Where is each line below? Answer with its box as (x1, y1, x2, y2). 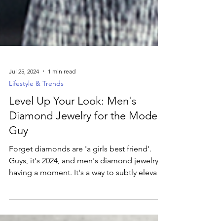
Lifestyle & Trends (9, 126, 64, 135)
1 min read (48, 114, 75, 122)
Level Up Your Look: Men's (9, 142, 136, 155)
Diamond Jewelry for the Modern (9, 156, 167, 170)
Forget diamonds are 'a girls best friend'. (9, 191, 151, 201)
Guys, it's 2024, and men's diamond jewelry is (9, 203, 166, 213)
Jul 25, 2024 (9, 114, 39, 122)
